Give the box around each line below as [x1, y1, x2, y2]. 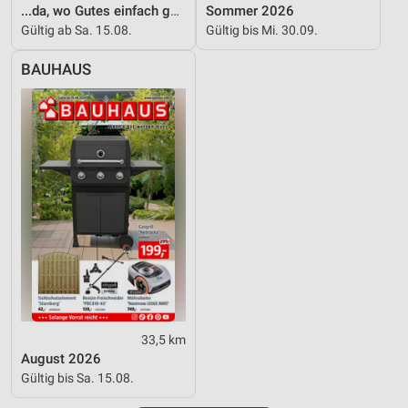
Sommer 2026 [206, 2, 294, 19]
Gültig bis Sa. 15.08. [21, 370, 134, 385]
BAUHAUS [21, 60, 91, 78]
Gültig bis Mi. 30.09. [206, 22, 318, 37]
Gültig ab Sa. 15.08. [21, 22, 132, 37]
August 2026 [21, 350, 101, 367]
